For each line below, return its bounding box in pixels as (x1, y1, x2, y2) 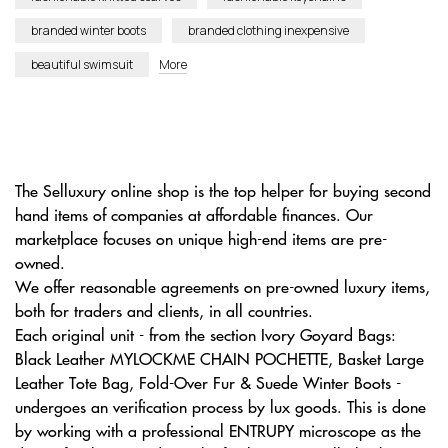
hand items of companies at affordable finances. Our (15, 203, 373, 225)
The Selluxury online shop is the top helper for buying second (15, 179, 431, 201)
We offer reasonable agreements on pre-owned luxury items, (15, 275, 430, 297)
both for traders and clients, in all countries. (15, 299, 313, 321)
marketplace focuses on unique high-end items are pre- (15, 227, 387, 249)
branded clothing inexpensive (188, 22, 349, 39)
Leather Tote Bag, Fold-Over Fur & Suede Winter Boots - (15, 371, 401, 393)
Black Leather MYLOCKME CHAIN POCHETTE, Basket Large (15, 347, 424, 369)
